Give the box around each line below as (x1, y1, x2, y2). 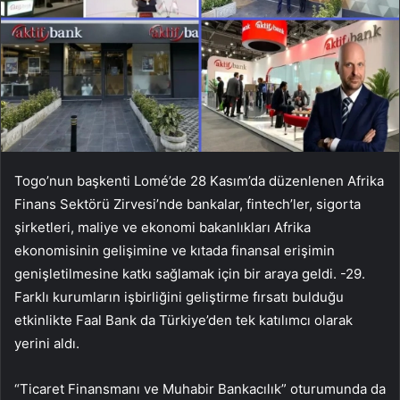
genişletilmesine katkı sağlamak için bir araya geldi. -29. (14, 264, 365, 282)
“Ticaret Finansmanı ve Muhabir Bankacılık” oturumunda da (14, 379, 386, 397)
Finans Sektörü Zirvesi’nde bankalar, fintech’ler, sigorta (14, 195, 361, 212)
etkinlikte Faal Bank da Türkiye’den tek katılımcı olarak (14, 311, 353, 329)
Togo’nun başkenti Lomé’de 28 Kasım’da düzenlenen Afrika (14, 171, 384, 189)
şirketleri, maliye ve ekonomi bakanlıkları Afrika (14, 218, 311, 236)
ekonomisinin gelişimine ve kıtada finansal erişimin (14, 241, 335, 259)
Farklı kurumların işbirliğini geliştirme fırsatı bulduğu (14, 287, 344, 305)
